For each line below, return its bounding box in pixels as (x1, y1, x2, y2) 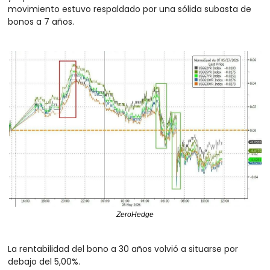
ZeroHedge (116, 210, 154, 219)
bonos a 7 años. (7, 16, 74, 28)
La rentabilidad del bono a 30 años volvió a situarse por (7, 243, 238, 256)
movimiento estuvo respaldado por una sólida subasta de (7, 3, 251, 16)
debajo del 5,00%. (7, 256, 83, 268)
